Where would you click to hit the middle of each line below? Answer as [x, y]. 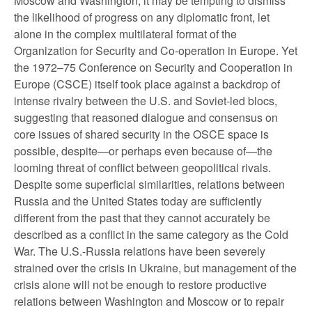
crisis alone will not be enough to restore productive [140, 284]
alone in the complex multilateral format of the [125, 34]
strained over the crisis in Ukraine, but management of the [155, 268]
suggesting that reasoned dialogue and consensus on [146, 117]
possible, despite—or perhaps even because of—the [143, 151]
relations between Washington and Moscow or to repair [149, 301]
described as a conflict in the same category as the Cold [151, 234]
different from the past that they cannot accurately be [142, 218]
